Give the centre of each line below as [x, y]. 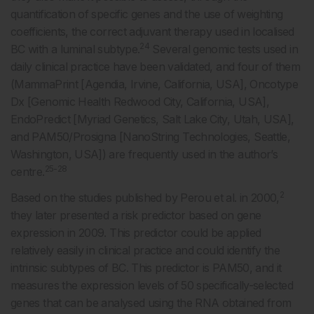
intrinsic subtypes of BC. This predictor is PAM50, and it [146, 267]
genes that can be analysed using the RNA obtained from [151, 302]
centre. [28, 171]
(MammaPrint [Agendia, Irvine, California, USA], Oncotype [155, 84]
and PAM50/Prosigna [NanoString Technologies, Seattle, [151, 136]
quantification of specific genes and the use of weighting [147, 14]
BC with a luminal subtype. [75, 49]
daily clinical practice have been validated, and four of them [155, 66]
